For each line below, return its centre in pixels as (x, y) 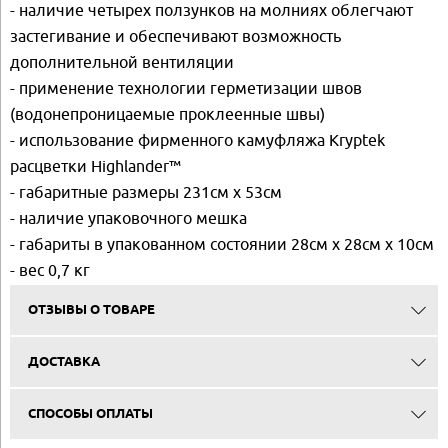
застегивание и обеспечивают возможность (175, 36)
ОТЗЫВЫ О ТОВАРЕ (91, 310)
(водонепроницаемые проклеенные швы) (167, 114)
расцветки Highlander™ (95, 166)
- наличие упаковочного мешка (128, 218)
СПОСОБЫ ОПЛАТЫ (90, 414)
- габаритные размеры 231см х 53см (146, 192)
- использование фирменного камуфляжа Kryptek (197, 140)
